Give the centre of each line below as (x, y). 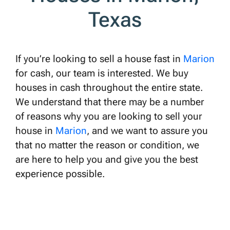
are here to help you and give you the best (107, 159)
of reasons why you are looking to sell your (109, 116)
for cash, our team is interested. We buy (102, 73)
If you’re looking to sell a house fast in (99, 59)
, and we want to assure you (147, 130)
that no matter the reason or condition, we (107, 145)
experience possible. (61, 174)
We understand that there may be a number (110, 102)
